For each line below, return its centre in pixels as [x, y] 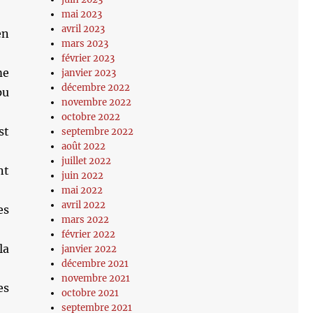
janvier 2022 [89, 249]
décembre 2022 [96, 88]
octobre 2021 [90, 293]
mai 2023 [82, 14]
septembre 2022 [98, 132]
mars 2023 [85, 44]
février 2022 [89, 234]
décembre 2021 [95, 264]
